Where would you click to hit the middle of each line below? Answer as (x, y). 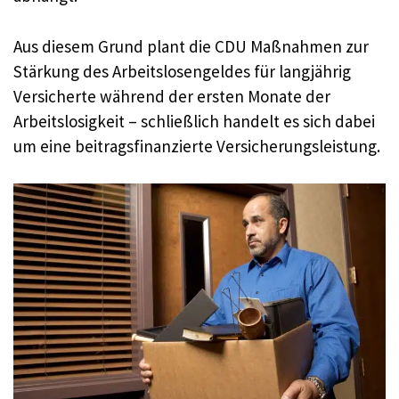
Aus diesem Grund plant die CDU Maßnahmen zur (191, 46)
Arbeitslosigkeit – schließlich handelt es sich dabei (194, 121)
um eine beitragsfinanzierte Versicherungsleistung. (197, 146)
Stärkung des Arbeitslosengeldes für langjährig (182, 71)
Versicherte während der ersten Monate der (172, 96)
